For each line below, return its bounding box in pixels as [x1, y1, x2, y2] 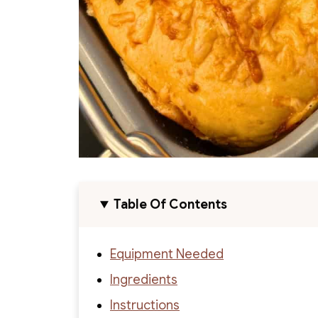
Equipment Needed [110, 246, 224, 263]
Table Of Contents [114, 197, 228, 213]
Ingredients [110, 272, 177, 288]
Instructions [110, 297, 180, 314]
